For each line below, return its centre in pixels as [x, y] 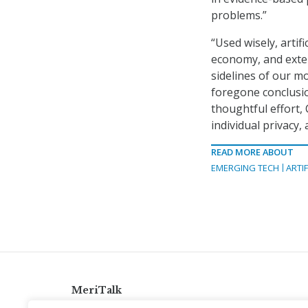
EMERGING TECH [245, 168]
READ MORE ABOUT [252, 152]
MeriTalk [97, 290]
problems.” [239, 15]
